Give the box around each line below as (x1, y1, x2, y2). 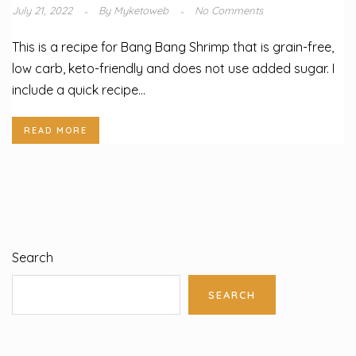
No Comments (195, 4, 263, 17)
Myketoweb (110, 4, 172, 17)
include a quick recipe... (12, 81, 145, 98)
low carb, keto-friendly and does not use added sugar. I (12, 60, 335, 76)
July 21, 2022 (12, 4, 75, 17)
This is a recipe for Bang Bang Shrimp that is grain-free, (12, 38, 334, 55)
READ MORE (24, 124, 87, 136)
